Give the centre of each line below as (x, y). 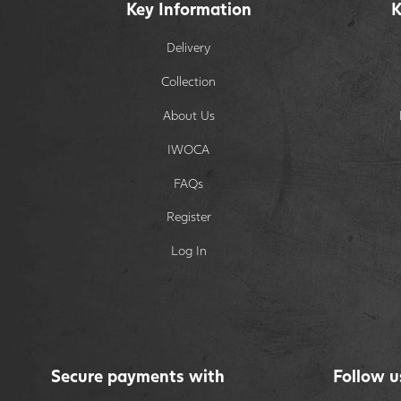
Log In (188, 251)
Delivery (189, 47)
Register (188, 217)
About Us (188, 115)
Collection (189, 81)
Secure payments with (138, 376)
